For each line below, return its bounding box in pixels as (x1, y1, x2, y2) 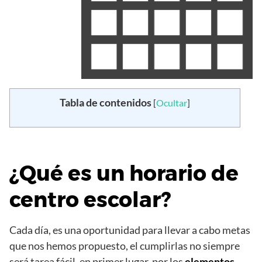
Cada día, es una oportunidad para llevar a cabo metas (9, 223, 250, 236)
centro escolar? (9, 186, 171, 212)
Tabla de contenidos (60, 95, 151, 109)
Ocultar (156, 96, 187, 108)
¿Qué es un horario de (9, 160, 239, 186)
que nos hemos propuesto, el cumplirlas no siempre (9, 239, 240, 252)
